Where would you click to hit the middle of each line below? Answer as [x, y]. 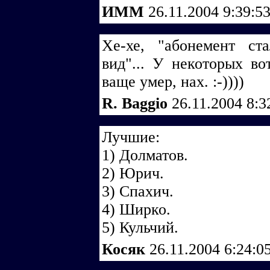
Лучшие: [131, 137]
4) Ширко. [136, 209]
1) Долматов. [145, 155]
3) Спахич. [138, 191]
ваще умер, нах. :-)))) [173, 82]
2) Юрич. [133, 173]
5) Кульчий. [140, 228]
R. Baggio [137, 103]
